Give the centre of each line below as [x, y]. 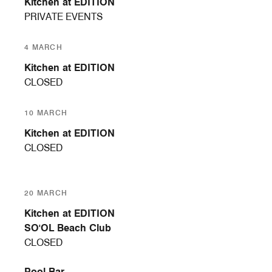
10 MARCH [46, 113]
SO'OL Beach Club [68, 228]
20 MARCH [46, 193]
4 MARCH [44, 47]
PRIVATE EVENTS [63, 17]
